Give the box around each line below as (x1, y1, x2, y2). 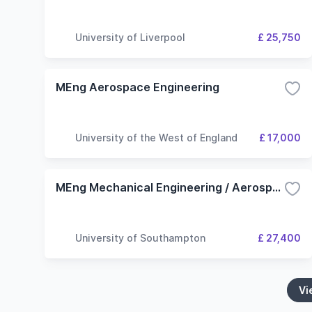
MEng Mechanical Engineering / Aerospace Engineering (272, 180, 281, 194)
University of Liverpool (75, 31, 185, 43)
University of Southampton (75, 231, 205, 244)
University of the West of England (75, 131, 237, 143)
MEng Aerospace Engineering (56, 80, 219, 94)
